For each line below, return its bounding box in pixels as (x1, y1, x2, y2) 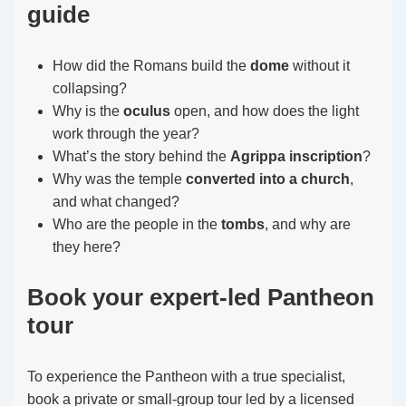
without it (289, 58, 350, 73)
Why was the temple (53, 171, 186, 187)
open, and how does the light (170, 103, 359, 119)
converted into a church (186, 171, 350, 187)
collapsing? (53, 81, 127, 96)
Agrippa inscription (230, 149, 362, 164)
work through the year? (53, 126, 199, 141)
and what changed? (53, 194, 179, 209)
